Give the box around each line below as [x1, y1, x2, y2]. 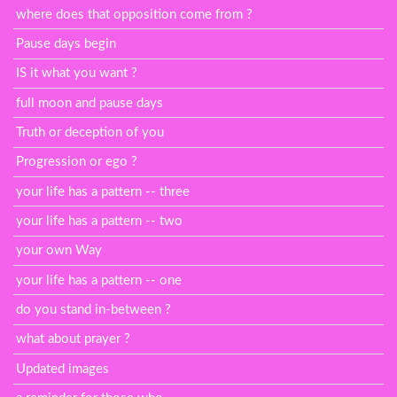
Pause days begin [16, 37, 117, 51]
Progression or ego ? [16, 155, 138, 169]
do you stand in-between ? [16, 303, 172, 317]
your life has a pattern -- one [16, 273, 183, 287]
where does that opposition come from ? [16, 7, 253, 21]
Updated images [16, 362, 110, 376]
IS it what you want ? [16, 66, 138, 81]
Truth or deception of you [16, 126, 165, 140]
